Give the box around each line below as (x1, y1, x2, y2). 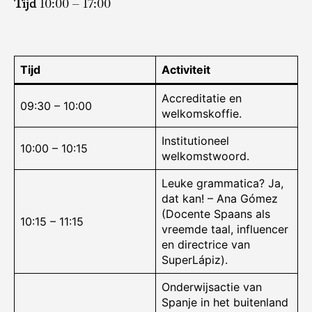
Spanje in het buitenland (162, 295, 288, 310)
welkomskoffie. (162, 107, 242, 121)
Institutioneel (162, 134, 229, 148)
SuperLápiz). (162, 253, 228, 267)
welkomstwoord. (162, 149, 249, 164)
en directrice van (162, 237, 250, 252)
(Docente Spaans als (162, 207, 270, 221)
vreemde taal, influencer (162, 222, 288, 237)
